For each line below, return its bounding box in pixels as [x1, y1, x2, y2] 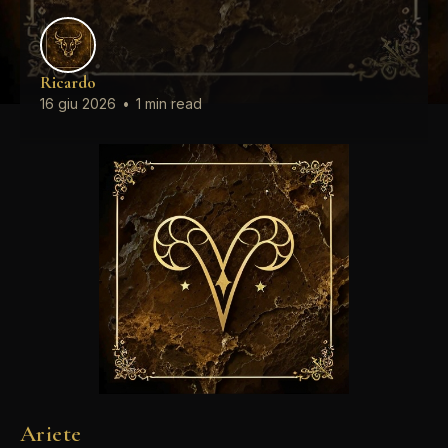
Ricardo [40, 72, 96, 93]
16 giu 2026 [40, 95, 116, 112]
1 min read [132, 95, 202, 112]
